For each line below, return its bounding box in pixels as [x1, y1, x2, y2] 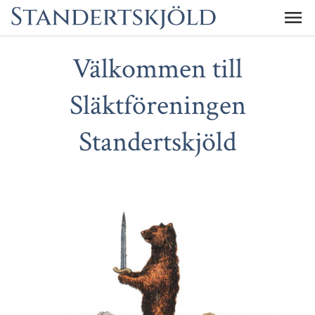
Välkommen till [72, 51, 243, 87]
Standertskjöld [79, 124, 236, 160]
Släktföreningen [69, 87, 246, 124]
